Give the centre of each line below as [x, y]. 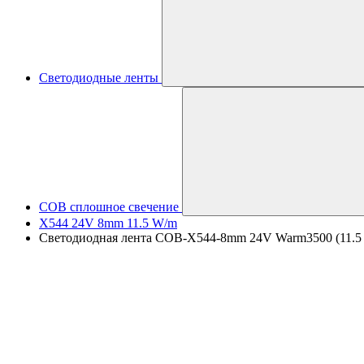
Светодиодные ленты [99, 78]
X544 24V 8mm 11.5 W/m [108, 223]
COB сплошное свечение [109, 207]
